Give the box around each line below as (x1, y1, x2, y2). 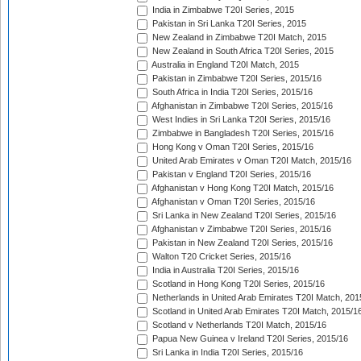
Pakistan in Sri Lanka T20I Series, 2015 (150, 19, 306, 29)
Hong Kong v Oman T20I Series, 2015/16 (150, 142, 313, 152)
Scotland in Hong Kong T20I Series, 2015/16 (150, 279, 325, 289)
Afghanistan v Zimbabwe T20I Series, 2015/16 (150, 224, 331, 234)
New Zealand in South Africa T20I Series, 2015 (150, 46, 334, 56)
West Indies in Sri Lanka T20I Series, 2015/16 (150, 114, 330, 125)
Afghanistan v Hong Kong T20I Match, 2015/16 (150, 183, 334, 193)
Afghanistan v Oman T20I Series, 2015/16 (150, 197, 315, 207)
